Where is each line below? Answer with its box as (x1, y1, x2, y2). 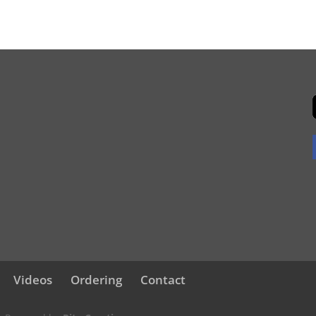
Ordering (71, 272, 123, 288)
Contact (140, 272, 186, 288)
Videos (13, 272, 53, 288)
